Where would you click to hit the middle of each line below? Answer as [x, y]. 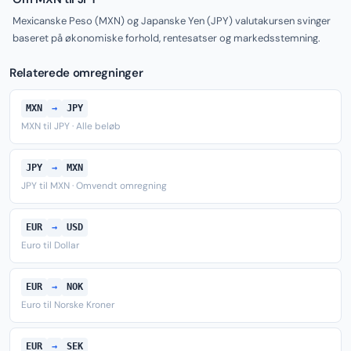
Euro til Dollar [50, 245]
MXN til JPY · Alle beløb [71, 126]
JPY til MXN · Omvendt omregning [94, 186]
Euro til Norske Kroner [68, 305]
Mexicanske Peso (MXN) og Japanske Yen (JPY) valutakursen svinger [172, 21]
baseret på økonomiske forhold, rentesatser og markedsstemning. [166, 38]
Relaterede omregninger [76, 73]
